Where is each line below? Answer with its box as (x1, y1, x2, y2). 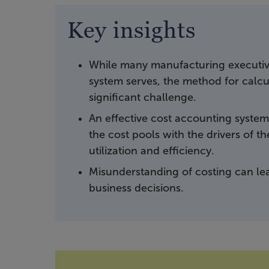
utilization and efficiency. (89, 144, 214, 157)
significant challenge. (89, 91, 196, 103)
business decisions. (89, 181, 184, 194)
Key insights (67, 16, 196, 43)
